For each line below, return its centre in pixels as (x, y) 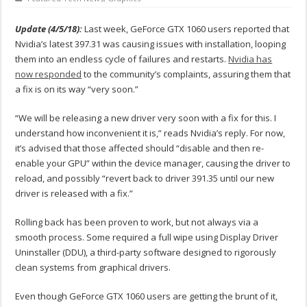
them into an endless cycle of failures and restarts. (122, 59)
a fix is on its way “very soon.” (77, 89)
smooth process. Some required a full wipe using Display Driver (147, 237)
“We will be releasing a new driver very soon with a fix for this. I (146, 118)
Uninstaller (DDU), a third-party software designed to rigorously (146, 253)
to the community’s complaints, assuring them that (186, 74)
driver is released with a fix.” (74, 194)
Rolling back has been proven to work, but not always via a (137, 222)
